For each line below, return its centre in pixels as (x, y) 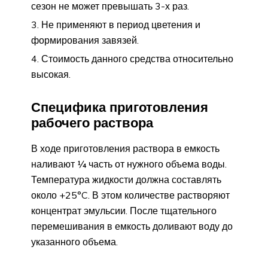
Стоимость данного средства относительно (137, 59)
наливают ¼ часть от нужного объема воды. (129, 164)
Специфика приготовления (120, 107)
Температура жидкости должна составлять (126, 179)
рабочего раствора (92, 123)
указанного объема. (74, 241)
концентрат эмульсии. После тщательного (124, 210)
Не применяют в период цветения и (121, 25)
